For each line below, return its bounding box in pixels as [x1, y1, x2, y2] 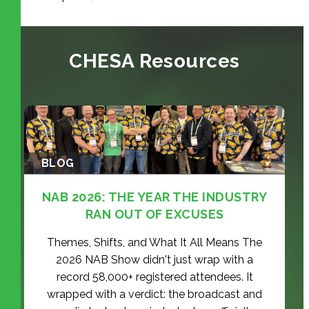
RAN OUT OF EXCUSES [85, 206, 224, 221]
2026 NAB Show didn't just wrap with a [56, 252, 253, 266]
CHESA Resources [69, 49, 240, 72]
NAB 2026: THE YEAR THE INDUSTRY [41, 189, 268, 204]
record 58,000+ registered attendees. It [56, 270, 253, 283]
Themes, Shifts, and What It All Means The [47, 235, 262, 249]
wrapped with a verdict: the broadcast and [47, 287, 262, 301]
